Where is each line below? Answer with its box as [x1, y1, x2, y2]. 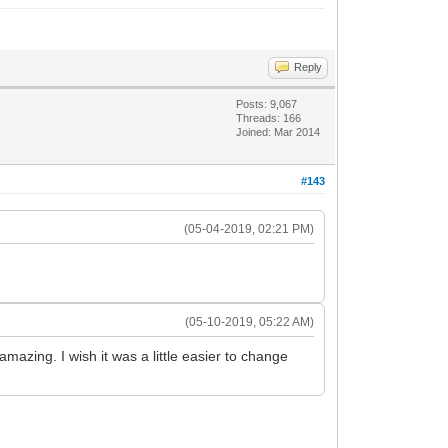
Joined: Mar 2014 [236, 125, 321, 138]
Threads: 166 [236, 111, 302, 124]
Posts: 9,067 [236, 97, 298, 110]
